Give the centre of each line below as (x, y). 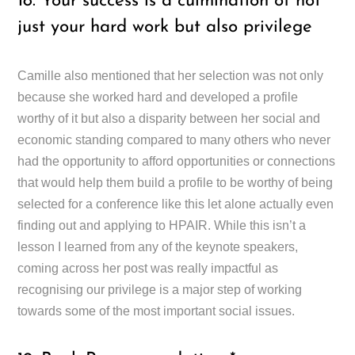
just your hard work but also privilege (165, 27)
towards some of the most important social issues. (157, 311)
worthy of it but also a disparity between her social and (169, 118)
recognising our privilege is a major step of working (160, 289)
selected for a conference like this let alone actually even (176, 204)
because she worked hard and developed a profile (158, 97)
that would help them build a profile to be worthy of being (176, 182)
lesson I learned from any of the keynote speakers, (158, 246)
